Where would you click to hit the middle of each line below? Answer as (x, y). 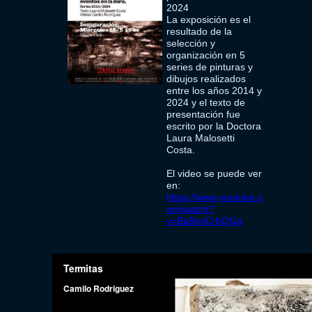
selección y (191, 43)
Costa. (181, 150)
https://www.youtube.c (215, 197)
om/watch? (191, 209)
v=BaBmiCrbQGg (205, 221)
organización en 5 (206, 55)
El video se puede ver (214, 173)
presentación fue (204, 114)
